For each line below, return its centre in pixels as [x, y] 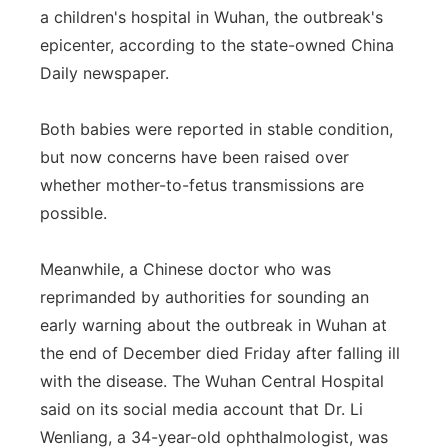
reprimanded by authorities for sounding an [204, 297]
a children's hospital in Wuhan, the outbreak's [211, 17]
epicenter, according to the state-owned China [217, 45]
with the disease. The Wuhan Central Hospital [212, 381]
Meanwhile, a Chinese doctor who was [185, 269]
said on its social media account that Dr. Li [201, 409]
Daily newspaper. [104, 73]
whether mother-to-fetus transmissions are [202, 185]
